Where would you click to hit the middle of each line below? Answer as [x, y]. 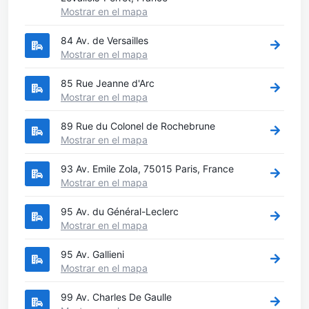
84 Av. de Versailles [104, 40]
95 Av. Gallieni [92, 254]
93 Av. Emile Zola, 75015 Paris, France [147, 168]
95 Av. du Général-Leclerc [120, 211]
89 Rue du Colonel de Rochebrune [138, 126]
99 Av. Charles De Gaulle [116, 297]
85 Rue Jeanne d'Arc [108, 83]
